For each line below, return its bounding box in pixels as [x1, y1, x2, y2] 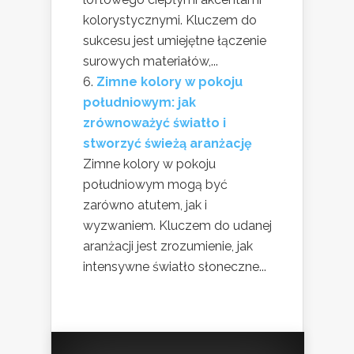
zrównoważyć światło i [83, 115, 226, 131]
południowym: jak [83, 95, 196, 111]
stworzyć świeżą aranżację [83, 136, 252, 152]
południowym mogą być [83, 177, 228, 193]
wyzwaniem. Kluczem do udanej [83, 218, 272, 234]
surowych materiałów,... [83, 54, 218, 70]
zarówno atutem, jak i [83, 198, 207, 213]
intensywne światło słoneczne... [83, 259, 266, 275]
